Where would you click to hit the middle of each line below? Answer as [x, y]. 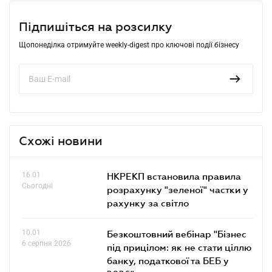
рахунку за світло [148, 202]
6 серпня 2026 [46, 243]
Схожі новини [61, 141]
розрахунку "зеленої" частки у [178, 189]
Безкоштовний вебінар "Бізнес [177, 233]
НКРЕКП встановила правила [174, 176]
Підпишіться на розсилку [95, 26]
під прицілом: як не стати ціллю [179, 247]
